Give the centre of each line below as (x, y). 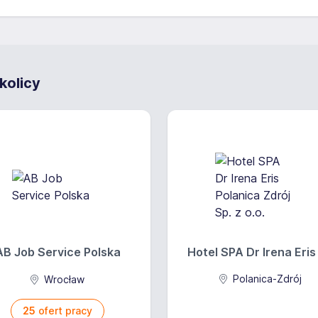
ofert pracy (64, 311)
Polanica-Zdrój (265, 279)
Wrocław (62, 279)
